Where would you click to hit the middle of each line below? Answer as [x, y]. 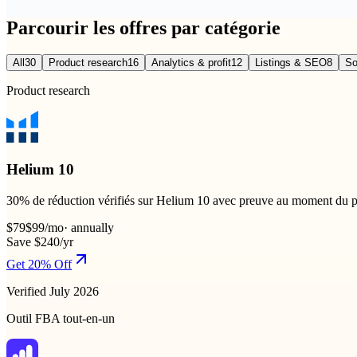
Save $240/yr [40, 241]
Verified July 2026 [53, 291]
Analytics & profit [191, 63]
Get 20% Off [39, 264]
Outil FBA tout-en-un [61, 318]
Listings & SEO [291, 63]
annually [92, 227]
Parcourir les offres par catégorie [143, 27]
